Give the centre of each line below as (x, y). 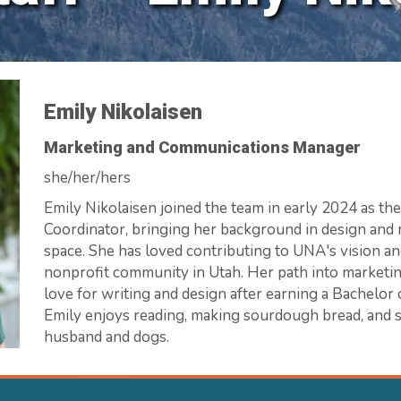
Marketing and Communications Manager (203, 147)
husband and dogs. (107, 337)
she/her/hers (88, 177)
